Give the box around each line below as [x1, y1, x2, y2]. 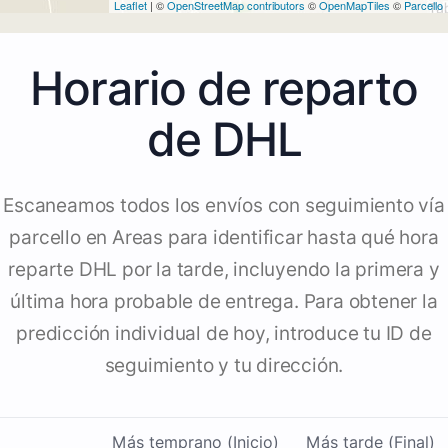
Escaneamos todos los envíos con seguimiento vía [3, 194, 445, 218]
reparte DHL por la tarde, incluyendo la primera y [8, 258, 440, 282]
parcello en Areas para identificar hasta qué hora [9, 226, 439, 250]
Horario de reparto [30, 60, 418, 117]
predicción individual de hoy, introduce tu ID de [16, 322, 432, 346]
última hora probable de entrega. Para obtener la [10, 290, 438, 314]
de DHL [146, 111, 302, 168]
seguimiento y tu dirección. [104, 354, 344, 378]
